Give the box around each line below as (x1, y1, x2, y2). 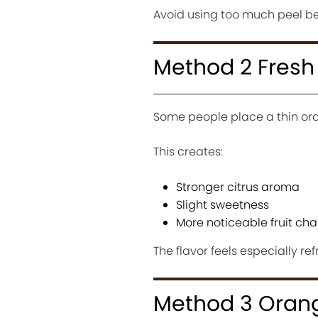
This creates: (153, 143, 223, 160)
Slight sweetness (175, 197, 269, 214)
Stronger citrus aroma (175, 179, 300, 196)
